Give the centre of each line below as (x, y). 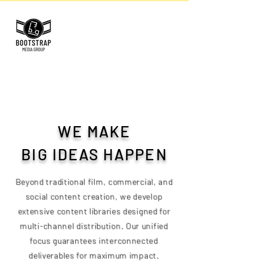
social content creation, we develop (94, 197)
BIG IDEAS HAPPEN (94, 154)
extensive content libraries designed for (94, 211)
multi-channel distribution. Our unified (94, 226)
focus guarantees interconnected (94, 241)
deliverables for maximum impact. (94, 255)
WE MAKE (94, 131)
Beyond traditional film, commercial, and (94, 182)
